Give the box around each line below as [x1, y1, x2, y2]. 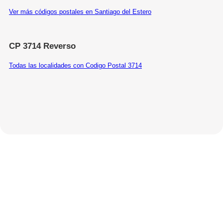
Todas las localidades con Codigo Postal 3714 [9, 61, 142, 69]
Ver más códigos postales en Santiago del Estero [9, 7, 151, 15]
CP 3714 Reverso [9, 41, 76, 51]
